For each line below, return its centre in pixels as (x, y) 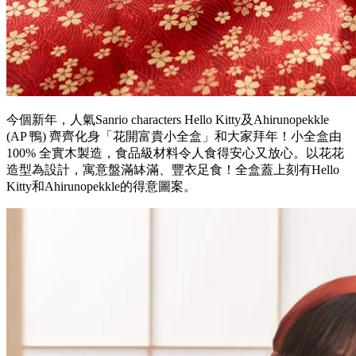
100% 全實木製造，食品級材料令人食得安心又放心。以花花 (175, 153)
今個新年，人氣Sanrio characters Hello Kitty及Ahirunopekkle (168, 120)
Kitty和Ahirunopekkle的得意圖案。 (101, 187)
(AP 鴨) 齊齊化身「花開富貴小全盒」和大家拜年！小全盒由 (174, 137)
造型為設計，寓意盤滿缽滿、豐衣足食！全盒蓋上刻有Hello (173, 170)
